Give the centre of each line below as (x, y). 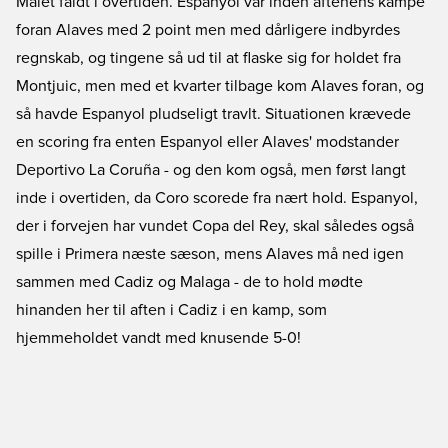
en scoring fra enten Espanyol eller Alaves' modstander (207, 142)
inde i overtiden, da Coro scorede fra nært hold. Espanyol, (217, 198)
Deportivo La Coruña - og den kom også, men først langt (211, 170)
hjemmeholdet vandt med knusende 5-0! (158, 338)
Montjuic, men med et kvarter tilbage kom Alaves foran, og (220, 86)
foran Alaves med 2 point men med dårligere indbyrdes (208, 30)
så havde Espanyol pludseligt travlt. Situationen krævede (213, 114)
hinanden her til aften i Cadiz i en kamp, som (171, 310)
